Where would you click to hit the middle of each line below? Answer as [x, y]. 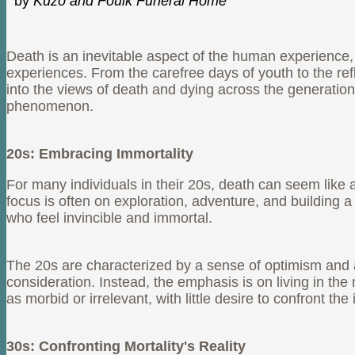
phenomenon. [50, 107]
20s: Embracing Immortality [100, 154]
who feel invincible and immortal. [109, 218]
